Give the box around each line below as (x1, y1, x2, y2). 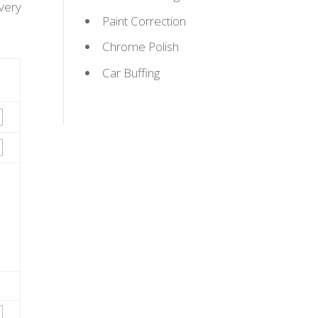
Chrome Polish (102, 38, 180, 55)
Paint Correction (102, 12, 187, 29)
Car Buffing (102, 64, 160, 81)
